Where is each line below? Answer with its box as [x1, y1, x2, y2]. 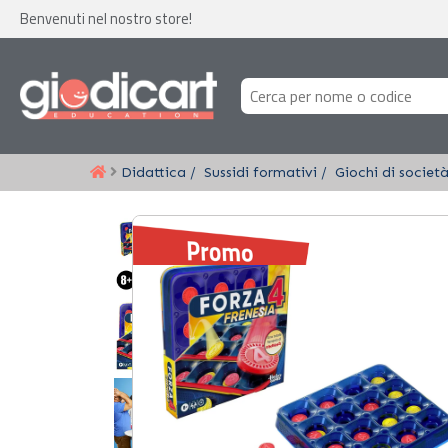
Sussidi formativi [204, 163, 317, 181]
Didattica [121, 163, 186, 181]
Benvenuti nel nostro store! [20, 7, 192, 30]
